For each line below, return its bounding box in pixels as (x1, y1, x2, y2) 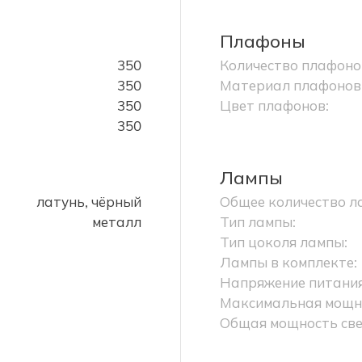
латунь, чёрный (36, 193, 141, 210)
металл (92, 213, 141, 230)
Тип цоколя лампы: (220, 234, 347, 250)
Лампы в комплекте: (220, 254, 357, 271)
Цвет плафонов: (220, 97, 329, 114)
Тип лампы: (220, 213, 296, 230)
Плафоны (220, 30, 305, 53)
